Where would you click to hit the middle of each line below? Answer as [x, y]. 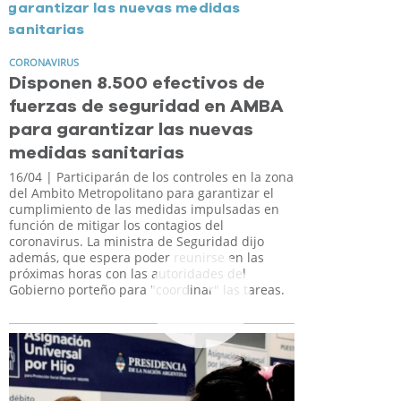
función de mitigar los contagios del [116, 225]
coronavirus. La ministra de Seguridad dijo [137, 241]
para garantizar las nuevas [131, 129]
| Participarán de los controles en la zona [168, 176]
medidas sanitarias [97, 153]
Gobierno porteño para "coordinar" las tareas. [147, 289]
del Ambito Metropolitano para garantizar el [141, 192]
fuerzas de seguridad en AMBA [146, 106]
